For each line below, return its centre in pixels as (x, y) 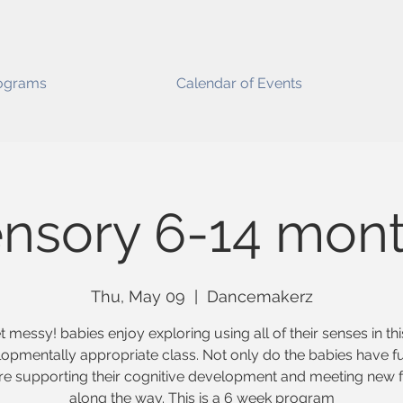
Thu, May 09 (138, 296)
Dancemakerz (260, 296)
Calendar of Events (239, 83)
